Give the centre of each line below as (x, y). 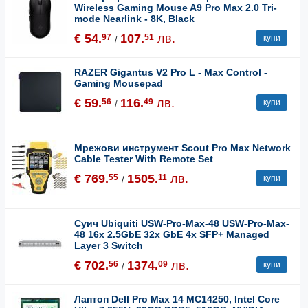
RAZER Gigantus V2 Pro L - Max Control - (171, 72)
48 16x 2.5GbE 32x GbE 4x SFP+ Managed (172, 234)
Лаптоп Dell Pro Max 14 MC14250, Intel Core (177, 299)
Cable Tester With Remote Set (144, 158)
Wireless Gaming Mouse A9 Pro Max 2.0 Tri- (176, 7)
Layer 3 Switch (109, 245)
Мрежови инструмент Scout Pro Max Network (183, 147)
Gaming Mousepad (119, 83)
